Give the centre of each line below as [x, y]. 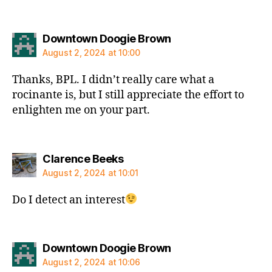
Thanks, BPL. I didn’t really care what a [113, 80]
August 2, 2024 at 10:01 [90, 172]
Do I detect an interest [69, 200]
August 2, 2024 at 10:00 [91, 53]
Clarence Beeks [83, 158]
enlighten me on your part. [81, 110]
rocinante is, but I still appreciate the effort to [128, 95]
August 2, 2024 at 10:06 [91, 262]
